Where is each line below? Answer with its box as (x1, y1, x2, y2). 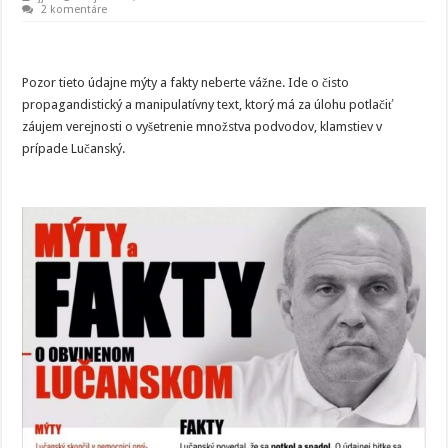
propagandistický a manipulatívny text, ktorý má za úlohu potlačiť (22, 97, 395, 112)
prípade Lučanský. (22, 141, 126, 156)
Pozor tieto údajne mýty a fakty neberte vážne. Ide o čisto (22, 75, 350, 90)
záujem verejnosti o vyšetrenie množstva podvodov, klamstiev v (22, 119, 383, 134)
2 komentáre (41, 3, 108, 16)
